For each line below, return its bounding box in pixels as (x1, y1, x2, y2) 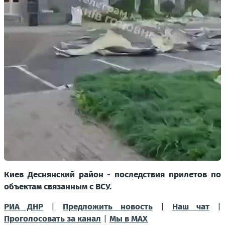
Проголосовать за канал (4, 213, 101, 224)
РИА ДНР (4, 201, 44, 212)
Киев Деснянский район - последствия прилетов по (4, 169, 221, 180)
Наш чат (172, 201, 209, 212)
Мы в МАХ (109, 213, 148, 224)
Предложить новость (63, 201, 153, 212)
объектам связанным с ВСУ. (4, 181, 111, 192)
